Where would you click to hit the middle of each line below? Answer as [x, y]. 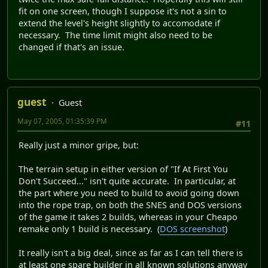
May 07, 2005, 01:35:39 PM [62, 121]
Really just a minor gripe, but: [79, 145]
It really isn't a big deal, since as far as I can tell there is [131, 253]
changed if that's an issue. [71, 47]
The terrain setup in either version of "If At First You [123, 169]
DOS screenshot [192, 229]
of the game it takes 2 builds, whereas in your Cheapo [128, 217]
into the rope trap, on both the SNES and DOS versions [130, 205]
